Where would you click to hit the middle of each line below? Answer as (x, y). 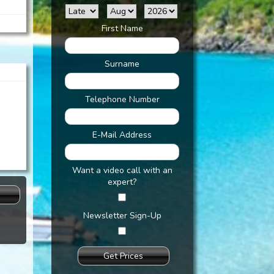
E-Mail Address (122, 135)
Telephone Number (122, 99)
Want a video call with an (122, 170)
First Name (122, 28)
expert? (122, 182)
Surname (122, 64)
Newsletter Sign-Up (122, 216)
